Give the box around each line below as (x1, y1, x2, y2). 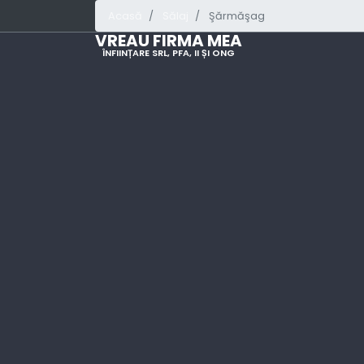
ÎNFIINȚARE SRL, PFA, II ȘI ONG (102, 46, 235, 60)
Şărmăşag (209, 9, 265, 23)
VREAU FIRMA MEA (95, 29, 242, 53)
